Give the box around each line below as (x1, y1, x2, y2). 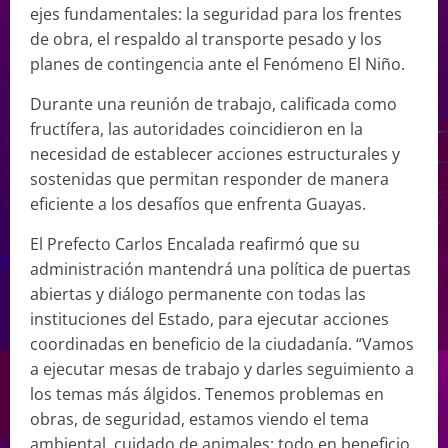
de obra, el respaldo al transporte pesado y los (30, 27, 382, 50)
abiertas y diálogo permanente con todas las (30, 282, 366, 305)
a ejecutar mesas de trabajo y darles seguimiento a (30, 357, 414, 380)
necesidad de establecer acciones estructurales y (30, 142, 400, 165)
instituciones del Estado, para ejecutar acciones (30, 307, 389, 330)
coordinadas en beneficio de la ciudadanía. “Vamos (30, 332, 414, 355)
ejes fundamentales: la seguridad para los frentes (30, 2, 402, 25)
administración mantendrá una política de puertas (30, 257, 411, 280)
